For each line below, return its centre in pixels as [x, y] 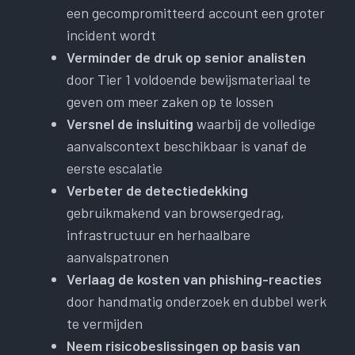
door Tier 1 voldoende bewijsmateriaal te [189, 80]
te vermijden [105, 324]
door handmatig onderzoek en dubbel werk [197, 302]
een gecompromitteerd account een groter [196, 13]
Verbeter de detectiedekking [157, 191]
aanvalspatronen [118, 257]
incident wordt [111, 35]
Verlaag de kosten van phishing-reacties [194, 279]
